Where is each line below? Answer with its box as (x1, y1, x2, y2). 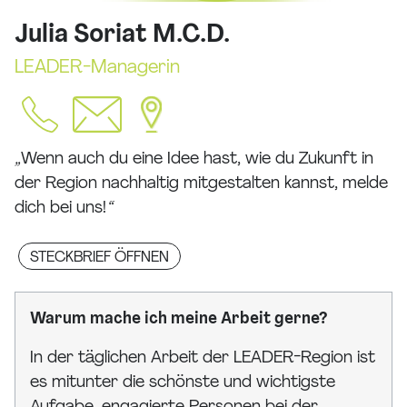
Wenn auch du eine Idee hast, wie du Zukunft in (21, 151, 373, 169)
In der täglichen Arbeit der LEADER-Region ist (30, 350, 375, 368)
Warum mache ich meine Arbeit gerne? (30, 311, 328, 329)
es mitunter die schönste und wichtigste (30, 374, 335, 392)
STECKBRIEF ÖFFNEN (30, 251, 169, 266)
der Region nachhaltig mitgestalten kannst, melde (15, 175, 388, 194)
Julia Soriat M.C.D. (15, 23, 230, 49)
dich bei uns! (15, 200, 106, 218)
